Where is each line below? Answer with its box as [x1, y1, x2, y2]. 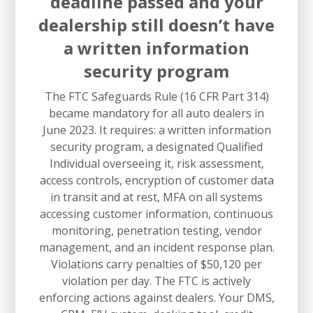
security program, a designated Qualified [50, 138, 263, 154]
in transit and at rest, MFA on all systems [50, 189, 263, 205]
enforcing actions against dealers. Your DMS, [38, 289, 275, 305]
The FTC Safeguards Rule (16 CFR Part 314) [44, 88, 269, 104]
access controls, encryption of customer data [39, 172, 274, 188]
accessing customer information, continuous [40, 205, 273, 221]
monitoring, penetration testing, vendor [51, 222, 262, 238]
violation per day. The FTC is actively [62, 272, 251, 289]
